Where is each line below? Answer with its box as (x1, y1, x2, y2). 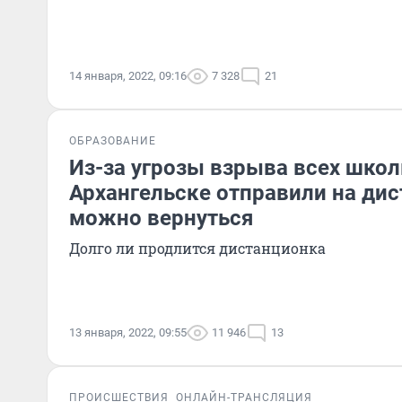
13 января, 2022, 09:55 (69, 326, 187, 339)
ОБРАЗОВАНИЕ (69, 135, 156, 147)
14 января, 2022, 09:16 (69, 69, 187, 83)
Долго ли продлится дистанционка (69, 239, 326, 258)
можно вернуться (69, 205, 253, 231)
